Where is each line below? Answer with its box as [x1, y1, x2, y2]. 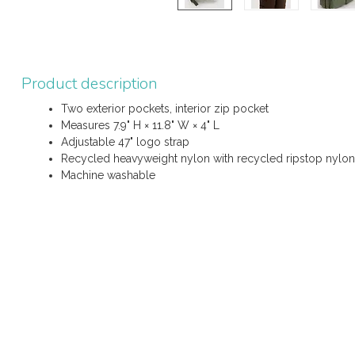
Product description [21, 73, 158, 94]
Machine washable [61, 169, 155, 181]
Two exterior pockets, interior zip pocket [61, 102, 269, 115]
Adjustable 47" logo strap [61, 136, 189, 148]
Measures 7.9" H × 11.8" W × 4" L [61, 119, 219, 132]
